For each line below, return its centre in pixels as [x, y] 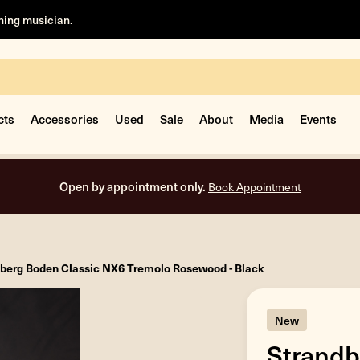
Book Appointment [254, 187]
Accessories [65, 119]
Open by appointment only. [134, 186]
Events [318, 119]
